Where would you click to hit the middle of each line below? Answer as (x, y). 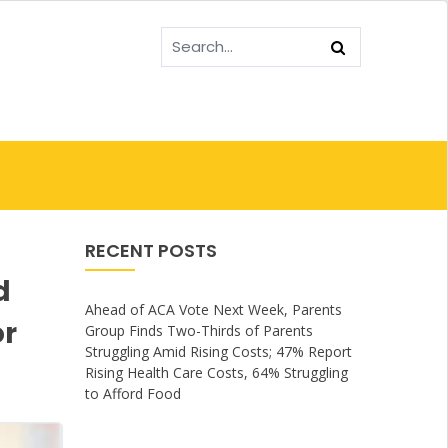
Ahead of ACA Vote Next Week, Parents (214, 309)
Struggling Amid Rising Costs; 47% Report (219, 351)
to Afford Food (133, 393)
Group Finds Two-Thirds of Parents (199, 330)
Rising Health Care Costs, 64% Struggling (217, 372)
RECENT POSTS (151, 250)
